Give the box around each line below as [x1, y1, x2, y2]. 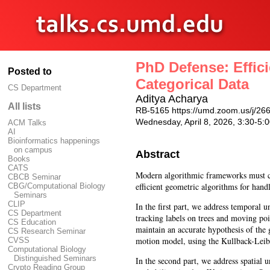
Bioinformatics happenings [8, 136, 100, 145]
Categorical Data [136, 76, 249, 92]
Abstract [136, 148, 180, 160]
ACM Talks [8, 118, 46, 127]
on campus [14, 145, 52, 154]
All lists [8, 101, 41, 111]
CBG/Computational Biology [8, 181, 105, 190]
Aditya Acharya [136, 93, 208, 105]
